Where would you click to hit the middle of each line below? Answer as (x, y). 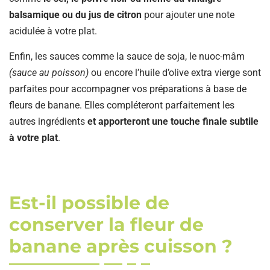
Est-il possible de (89, 202)
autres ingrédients (48, 121)
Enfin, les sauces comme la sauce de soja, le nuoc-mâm (127, 56)
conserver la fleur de (107, 224)
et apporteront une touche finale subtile (173, 121)
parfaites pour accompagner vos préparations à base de (128, 89)
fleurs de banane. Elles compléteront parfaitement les (122, 105)
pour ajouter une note (188, 14)
